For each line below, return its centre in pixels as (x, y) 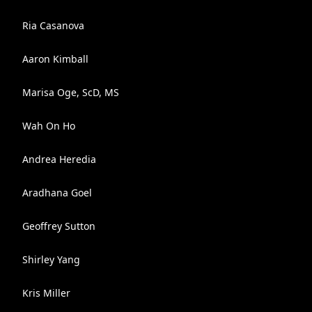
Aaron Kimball (55, 59)
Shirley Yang (51, 259)
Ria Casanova (53, 25)
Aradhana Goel (57, 193)
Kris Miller (46, 293)
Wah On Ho (49, 126)
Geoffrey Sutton (59, 226)
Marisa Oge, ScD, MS (71, 92)
